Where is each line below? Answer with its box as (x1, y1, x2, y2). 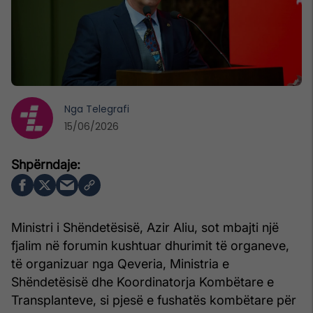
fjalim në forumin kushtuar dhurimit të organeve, (11, 238, 289, 253)
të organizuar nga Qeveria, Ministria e (11, 256, 229, 271)
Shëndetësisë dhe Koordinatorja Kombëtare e (11, 274, 274, 289)
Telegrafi (86, 101, 129, 116)
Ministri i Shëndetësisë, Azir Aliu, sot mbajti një (11, 219, 279, 235)
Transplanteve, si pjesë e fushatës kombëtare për (11, 292, 296, 307)
